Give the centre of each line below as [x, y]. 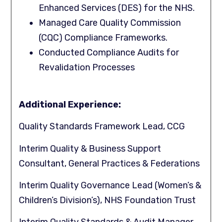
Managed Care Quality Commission [110, 23]
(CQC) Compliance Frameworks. [103, 38]
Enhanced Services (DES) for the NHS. [117, 8]
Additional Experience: [70, 104]
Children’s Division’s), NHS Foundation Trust [108, 200]
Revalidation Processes [87, 68]
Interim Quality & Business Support [90, 148]
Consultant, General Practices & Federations [110, 163]
